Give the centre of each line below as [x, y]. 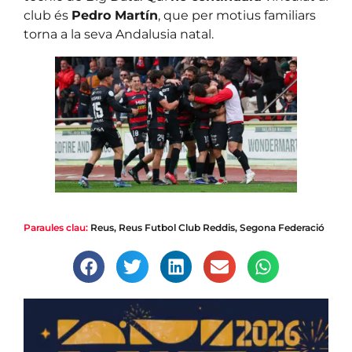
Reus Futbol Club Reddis [177, 228]
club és [48, 16]
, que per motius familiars [237, 16]
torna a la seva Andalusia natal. [119, 35]
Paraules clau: [56, 228]
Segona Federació [282, 228]
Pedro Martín [115, 16]
